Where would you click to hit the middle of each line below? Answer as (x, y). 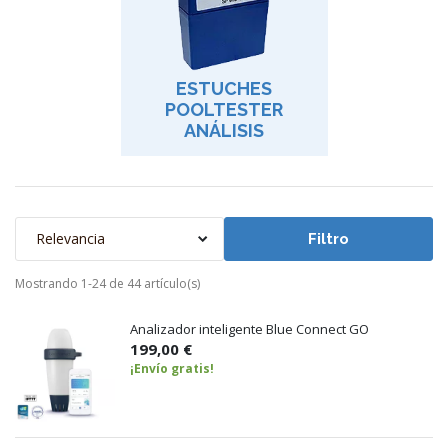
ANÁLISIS (224, 130)
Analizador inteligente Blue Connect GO (249, 328)
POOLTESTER (224, 109)
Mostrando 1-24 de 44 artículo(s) (107, 283)
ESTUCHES (224, 88)
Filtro (328, 238)
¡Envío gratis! (172, 368)
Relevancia (70, 239)
